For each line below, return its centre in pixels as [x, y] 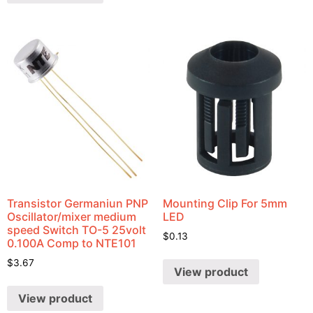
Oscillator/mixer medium [72, 217]
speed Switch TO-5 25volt [77, 230]
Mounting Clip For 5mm [225, 204]
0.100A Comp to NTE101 [72, 243]
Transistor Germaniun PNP [78, 204]
